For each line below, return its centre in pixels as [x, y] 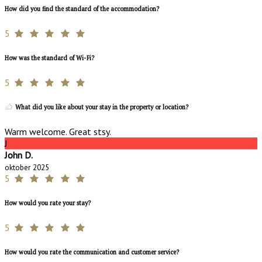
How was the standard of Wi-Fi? [49, 58]
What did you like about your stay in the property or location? [101, 107]
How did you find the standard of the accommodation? [82, 8]
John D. [19, 155]
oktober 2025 [27, 167]
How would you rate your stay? [48, 203]
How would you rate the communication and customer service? [92, 252]
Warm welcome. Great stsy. [58, 131]
